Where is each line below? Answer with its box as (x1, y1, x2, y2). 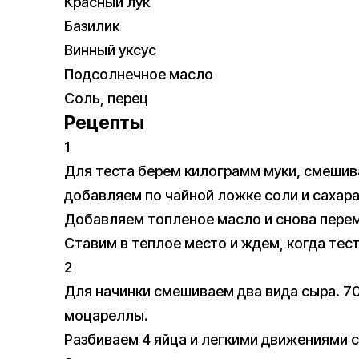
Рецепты (64, 111, 144, 135)
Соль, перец (64, 90, 148, 107)
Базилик (64, 18, 119, 35)
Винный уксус (64, 42, 156, 59)
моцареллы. (64, 307, 148, 325)
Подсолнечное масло (64, 66, 213, 83)
